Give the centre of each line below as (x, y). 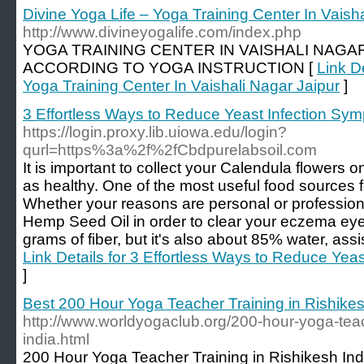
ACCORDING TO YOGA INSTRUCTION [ (170, 68)
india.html (56, 339)
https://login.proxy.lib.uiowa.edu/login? (155, 132)
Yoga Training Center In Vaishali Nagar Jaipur (181, 86)
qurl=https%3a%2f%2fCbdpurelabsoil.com (170, 150)
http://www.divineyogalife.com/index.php (162, 32)
